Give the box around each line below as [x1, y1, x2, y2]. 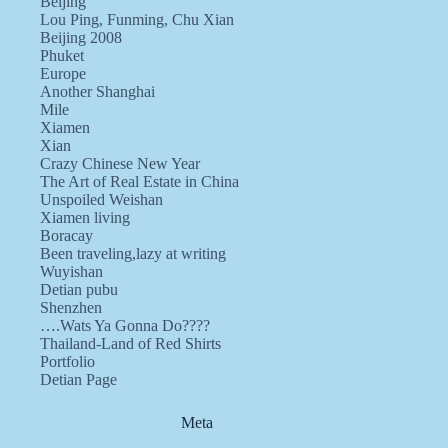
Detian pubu [40, 281, 118, 299]
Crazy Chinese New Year [40, 155, 200, 173]
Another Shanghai [40, 83, 155, 101]
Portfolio [40, 353, 95, 371]
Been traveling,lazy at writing [40, 245, 226, 263]
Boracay [40, 227, 93, 245]
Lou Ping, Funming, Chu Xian [40, 11, 234, 29]
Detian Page [40, 371, 117, 389]
